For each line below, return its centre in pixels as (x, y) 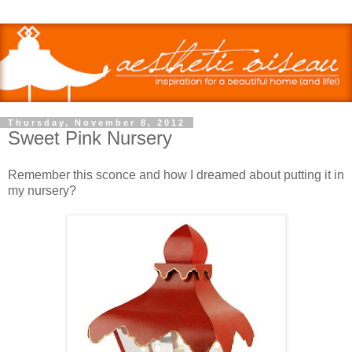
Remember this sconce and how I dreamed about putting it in (176, 175)
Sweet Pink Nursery (90, 137)
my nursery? (42, 191)
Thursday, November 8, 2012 (97, 122)
